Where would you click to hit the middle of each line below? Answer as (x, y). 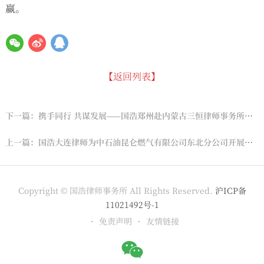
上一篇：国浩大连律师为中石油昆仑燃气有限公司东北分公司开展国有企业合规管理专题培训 (248, 142)
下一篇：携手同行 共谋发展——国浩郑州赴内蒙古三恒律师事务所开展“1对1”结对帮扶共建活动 (248, 116)
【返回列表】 (132, 77)
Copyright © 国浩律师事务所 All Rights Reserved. (116, 191)
